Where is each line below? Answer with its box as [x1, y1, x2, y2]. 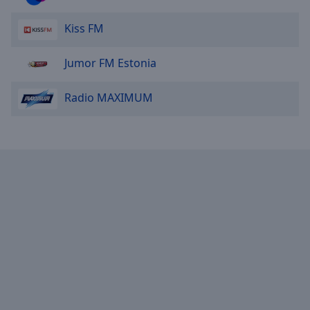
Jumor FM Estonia [64, 55, 156, 71]
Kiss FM [64, 20, 104, 36]
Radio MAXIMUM [64, 89, 153, 105]
